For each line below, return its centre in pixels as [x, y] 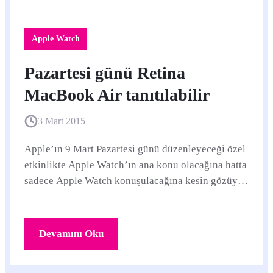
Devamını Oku [71, 234]
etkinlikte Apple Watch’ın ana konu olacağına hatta [136, 165]
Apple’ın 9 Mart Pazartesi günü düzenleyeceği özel [135, 149]
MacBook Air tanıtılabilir [117, 95]
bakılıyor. [45, 197]
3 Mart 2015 [62, 121]
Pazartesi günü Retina [105, 73]
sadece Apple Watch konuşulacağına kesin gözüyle [135, 181]
